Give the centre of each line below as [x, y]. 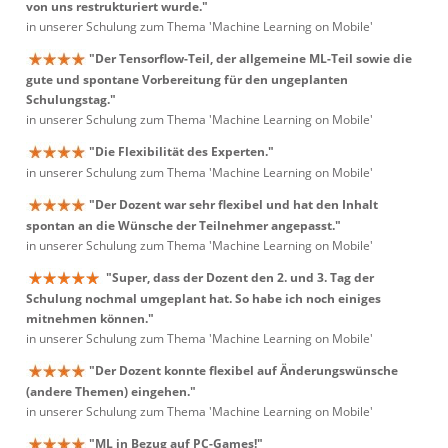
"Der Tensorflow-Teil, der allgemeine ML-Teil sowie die [250, 58]
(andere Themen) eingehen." [111, 392]
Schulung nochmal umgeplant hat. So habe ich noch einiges [203, 299]
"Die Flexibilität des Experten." [181, 151]
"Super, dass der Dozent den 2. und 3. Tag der [240, 277]
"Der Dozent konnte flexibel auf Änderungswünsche [243, 370]
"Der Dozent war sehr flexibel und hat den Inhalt [233, 204]
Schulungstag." [71, 100]
